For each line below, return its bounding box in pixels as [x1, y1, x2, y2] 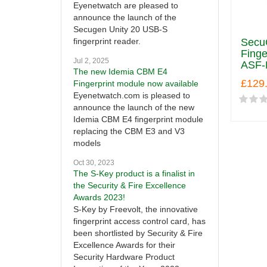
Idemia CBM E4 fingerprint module [73, 114, 203, 125]
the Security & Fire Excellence [73, 181, 186, 191]
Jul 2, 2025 [73, 57, 109, 66]
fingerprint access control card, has [73, 216, 206, 226]
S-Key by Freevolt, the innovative [73, 204, 198, 215]
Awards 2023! [73, 193, 125, 203]
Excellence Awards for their [73, 240, 175, 250]
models [73, 138, 101, 148]
